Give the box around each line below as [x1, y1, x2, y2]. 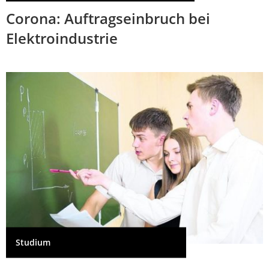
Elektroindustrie [6, 28, 118, 49]
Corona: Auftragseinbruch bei [6, 8, 210, 29]
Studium [16, 237, 50, 249]
